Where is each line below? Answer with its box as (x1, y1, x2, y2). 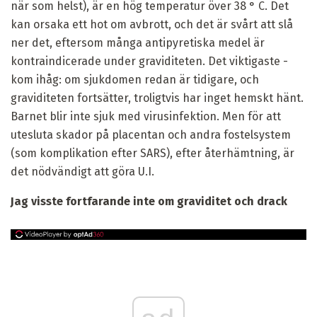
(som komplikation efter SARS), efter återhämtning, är (11, 146, 294, 160)
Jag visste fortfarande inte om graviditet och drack (11, 194, 287, 208)
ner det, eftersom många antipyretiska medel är (11, 35, 265, 50)
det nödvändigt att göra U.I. (11, 164, 154, 178)
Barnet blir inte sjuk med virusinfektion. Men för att (11, 109, 281, 123)
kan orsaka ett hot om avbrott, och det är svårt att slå (11, 17, 293, 31)
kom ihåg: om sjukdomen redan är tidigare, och (11, 72, 259, 86)
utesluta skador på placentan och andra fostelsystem (11, 127, 291, 142)
